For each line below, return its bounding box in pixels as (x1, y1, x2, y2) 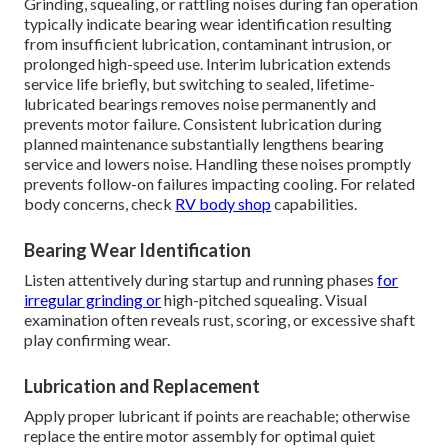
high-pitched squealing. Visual (161, 290, 368, 310)
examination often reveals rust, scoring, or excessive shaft (24, 310, 416, 330)
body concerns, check (24, 194, 176, 214)
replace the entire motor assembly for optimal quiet (24, 426, 376, 446)
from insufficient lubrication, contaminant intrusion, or (24, 34, 393, 54)
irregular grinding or (24, 290, 162, 310)
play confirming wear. (24, 330, 171, 350)
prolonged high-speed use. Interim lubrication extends (24, 54, 392, 74)
